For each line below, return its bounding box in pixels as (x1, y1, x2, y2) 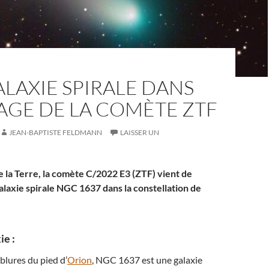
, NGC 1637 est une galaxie (92, 254, 202, 265)
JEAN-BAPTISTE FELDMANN (9, 128, 102, 137)
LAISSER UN (120, 128, 159, 137)
